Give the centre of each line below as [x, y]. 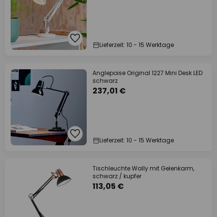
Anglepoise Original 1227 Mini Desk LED [147, 73]
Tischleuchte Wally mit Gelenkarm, [143, 168]
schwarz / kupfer [117, 176]
